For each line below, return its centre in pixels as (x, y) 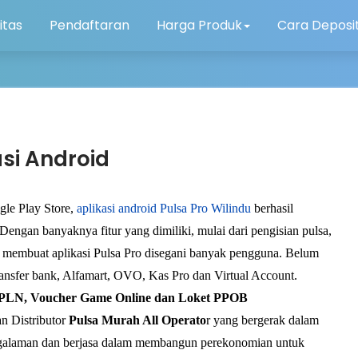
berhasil (272, 208)
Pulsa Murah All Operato (137, 320)
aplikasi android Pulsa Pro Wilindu (164, 208)
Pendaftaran (90, 25)
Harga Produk (200, 25)
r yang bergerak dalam (263, 320)
